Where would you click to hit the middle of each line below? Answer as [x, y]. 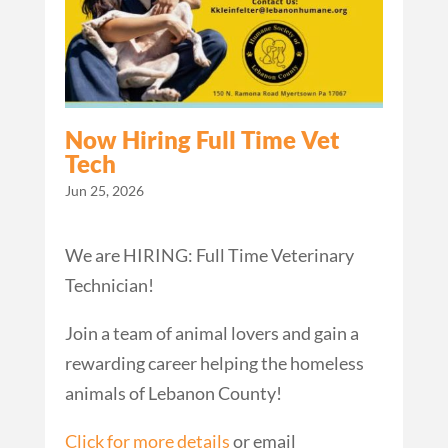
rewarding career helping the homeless [214, 363]
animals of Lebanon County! [173, 393]
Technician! [109, 285]
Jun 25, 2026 [104, 191]
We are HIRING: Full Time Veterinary [209, 255]
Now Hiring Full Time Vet [202, 140]
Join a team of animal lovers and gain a [211, 333]
